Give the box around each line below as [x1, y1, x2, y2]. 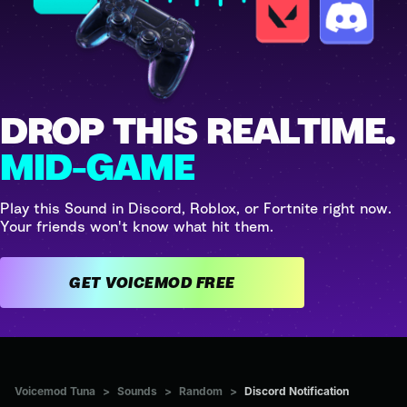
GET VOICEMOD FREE [195, 273, 235, 292]
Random [179, 383, 223, 398]
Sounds [117, 383, 157, 398]
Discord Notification [244, 383, 349, 398]
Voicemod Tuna [15, 383, 95, 398]
